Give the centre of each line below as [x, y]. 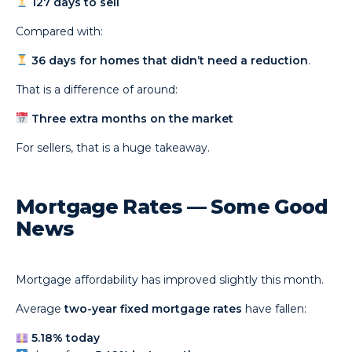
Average [40, 309]
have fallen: [275, 309]
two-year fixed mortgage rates [154, 309]
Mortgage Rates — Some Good [172, 207]
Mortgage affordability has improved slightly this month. [170, 280]
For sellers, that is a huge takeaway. [113, 148]
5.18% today [66, 338]
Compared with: [60, 31]
